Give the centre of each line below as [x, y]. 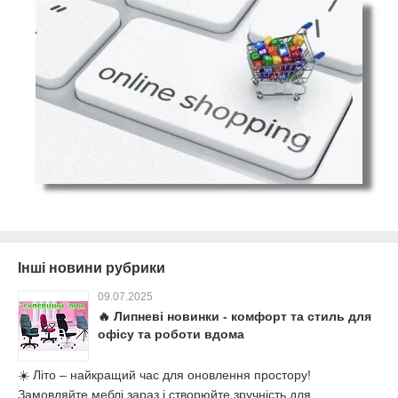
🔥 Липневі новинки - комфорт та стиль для [235, 316]
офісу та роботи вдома [171, 334]
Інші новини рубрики [92, 267]
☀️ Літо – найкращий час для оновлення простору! [164, 374]
